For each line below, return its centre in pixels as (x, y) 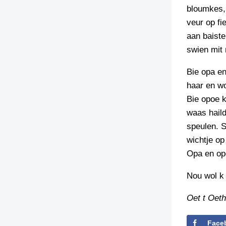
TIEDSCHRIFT (191, 18)
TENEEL (182, 49)
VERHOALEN (190, 70)
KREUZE (182, 28)
